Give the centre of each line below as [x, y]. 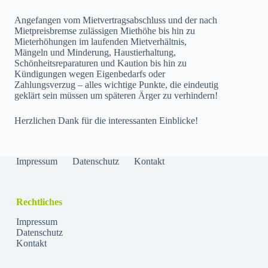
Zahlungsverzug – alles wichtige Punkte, [92, 85]
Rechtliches [39, 202]
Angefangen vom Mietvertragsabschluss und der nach [116, 20]
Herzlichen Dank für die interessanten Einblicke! [106, 121]
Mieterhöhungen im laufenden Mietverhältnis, [100, 42]
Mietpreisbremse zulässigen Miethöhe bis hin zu [105, 31]
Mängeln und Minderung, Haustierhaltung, [95, 53]
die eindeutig [194, 85]
